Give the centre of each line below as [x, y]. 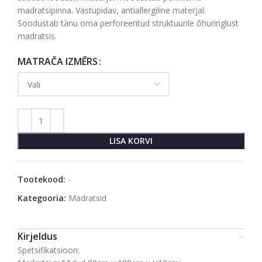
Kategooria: [42, 198]
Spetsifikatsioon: [49, 250]
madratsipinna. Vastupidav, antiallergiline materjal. [112, 10]
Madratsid [87, 198]
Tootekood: [43, 179]
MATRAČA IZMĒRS [58, 62]
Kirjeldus [37, 236]
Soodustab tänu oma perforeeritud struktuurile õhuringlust [128, 23]
